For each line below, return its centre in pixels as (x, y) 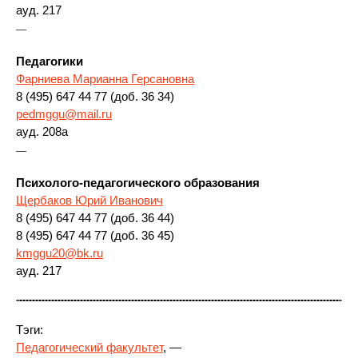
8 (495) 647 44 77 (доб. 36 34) (95, 96)
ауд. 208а (42, 131)
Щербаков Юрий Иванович (89, 200)
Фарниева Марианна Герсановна (105, 79)
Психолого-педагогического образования (138, 183)
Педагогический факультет (89, 347)
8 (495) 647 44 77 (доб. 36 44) (95, 218)
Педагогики (50, 61)
